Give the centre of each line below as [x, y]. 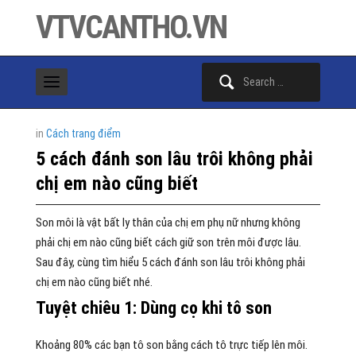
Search [217, 71]
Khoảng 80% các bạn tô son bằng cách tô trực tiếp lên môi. [171, 345]
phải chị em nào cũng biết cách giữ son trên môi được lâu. [168, 242]
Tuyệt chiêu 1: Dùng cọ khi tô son [153, 308]
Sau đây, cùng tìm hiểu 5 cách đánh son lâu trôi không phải [170, 262]
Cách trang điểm [83, 133]
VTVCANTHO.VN [131, 27]
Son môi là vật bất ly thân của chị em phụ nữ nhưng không [168, 222]
